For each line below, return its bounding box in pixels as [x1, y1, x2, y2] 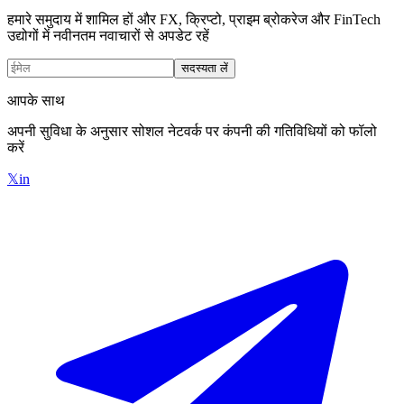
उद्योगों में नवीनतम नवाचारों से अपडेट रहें [7, 28, 209, 43]
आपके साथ [7, 93, 65, 108]
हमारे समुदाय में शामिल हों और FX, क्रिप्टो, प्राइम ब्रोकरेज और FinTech [7, 12, 381, 27]
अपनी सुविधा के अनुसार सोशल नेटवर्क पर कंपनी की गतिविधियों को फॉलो [7, 124, 377, 139]
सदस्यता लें [181, 61, 228, 75]
